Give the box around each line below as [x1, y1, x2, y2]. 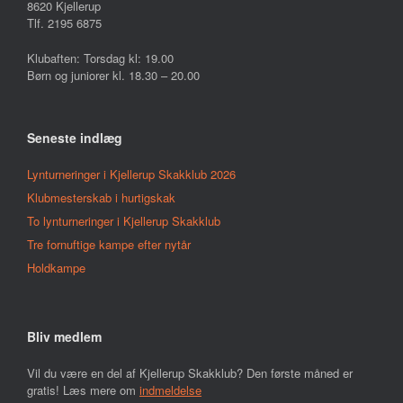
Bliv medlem [27, 327, 102, 345]
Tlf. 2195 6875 [27, 14, 102, 32]
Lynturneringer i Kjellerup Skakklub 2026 [27, 165, 236, 183]
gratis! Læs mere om [27, 381, 139, 399]
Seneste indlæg [27, 128, 122, 147]
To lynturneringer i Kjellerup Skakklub [27, 211, 220, 229]
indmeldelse [139, 381, 201, 399]
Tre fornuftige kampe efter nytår [27, 235, 191, 253]
